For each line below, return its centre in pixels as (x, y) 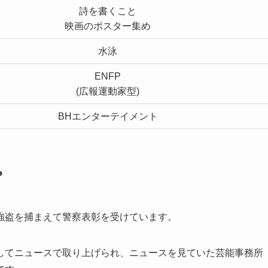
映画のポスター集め (108, 26)
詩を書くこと (108, 11)
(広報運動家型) (108, 91)
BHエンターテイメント (108, 116)
